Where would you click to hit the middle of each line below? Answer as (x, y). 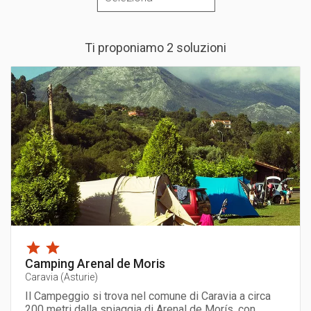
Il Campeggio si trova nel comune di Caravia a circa (148, 296)
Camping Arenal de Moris (95, 263)
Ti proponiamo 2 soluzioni (155, 47)
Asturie (79, 277)
